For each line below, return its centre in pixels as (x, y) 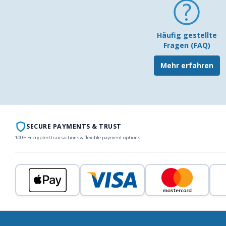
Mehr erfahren (187, 65)
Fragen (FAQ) (187, 45)
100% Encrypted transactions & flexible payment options (78, 137)
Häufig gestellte (187, 35)
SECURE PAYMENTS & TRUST (74, 127)
